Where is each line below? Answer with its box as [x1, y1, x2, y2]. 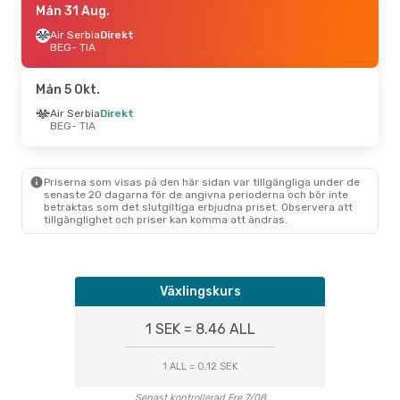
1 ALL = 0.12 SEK [162, 360, 238, 372]
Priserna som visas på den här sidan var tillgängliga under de [44, 175, 360, 188]
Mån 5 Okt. [36, 81, 100, 97]
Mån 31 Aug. [36, 3, 110, 19]
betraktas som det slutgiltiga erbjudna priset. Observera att [44, 200, 353, 213]
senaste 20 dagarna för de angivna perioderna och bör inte [44, 187, 348, 201]
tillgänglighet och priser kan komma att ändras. [44, 212, 287, 226]
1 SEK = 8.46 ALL [145, 320, 255, 337]
